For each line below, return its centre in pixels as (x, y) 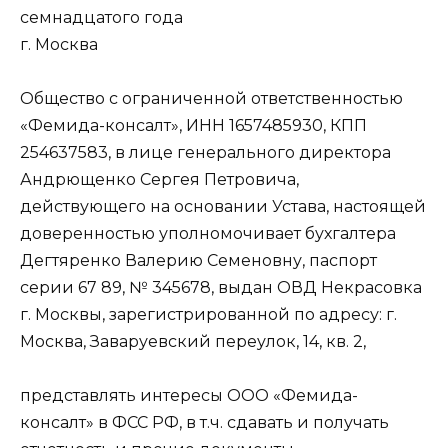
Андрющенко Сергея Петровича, (159, 179)
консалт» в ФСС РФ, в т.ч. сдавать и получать (204, 422)
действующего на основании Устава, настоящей (223, 206)
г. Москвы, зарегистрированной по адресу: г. (208, 314)
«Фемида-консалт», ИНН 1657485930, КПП (193, 125)
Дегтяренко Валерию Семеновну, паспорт (198, 260)
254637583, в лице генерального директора (205, 152)
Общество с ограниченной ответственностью (211, 98)
